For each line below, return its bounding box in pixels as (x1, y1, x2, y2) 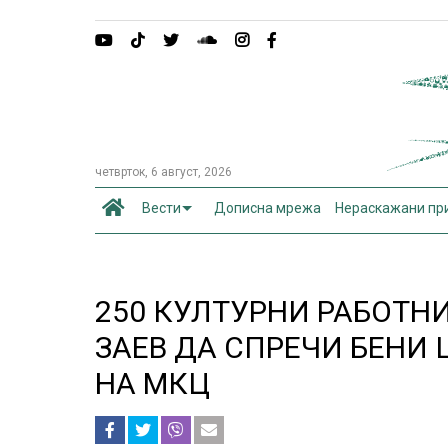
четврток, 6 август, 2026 (95, 165, 233, 179)
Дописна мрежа (214, 200, 322, 216)
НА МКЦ (95, 366, 211, 401)
